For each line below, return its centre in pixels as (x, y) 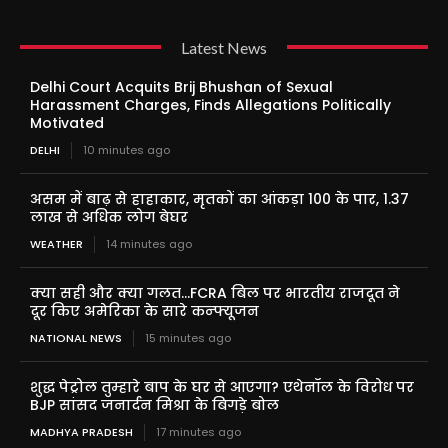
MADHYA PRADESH (81, 431)
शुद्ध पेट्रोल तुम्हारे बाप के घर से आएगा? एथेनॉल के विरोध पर (222, 386)
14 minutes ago (149, 243)
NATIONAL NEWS (76, 337)
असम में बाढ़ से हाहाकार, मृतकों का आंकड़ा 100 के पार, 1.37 (219, 198)
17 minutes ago (198, 431)
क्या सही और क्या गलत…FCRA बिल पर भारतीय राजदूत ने (215, 292)
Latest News (224, 47)
